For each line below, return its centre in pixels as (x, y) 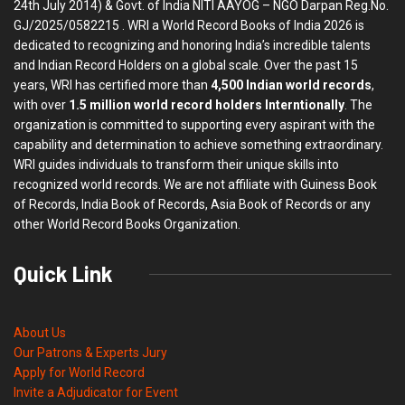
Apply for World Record (79, 373)
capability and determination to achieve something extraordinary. (198, 145)
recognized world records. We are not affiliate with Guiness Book (195, 185)
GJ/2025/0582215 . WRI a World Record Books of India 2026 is (189, 26)
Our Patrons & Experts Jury (90, 353)
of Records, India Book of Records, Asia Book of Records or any (192, 205)
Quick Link (63, 274)
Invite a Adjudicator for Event (96, 393)
